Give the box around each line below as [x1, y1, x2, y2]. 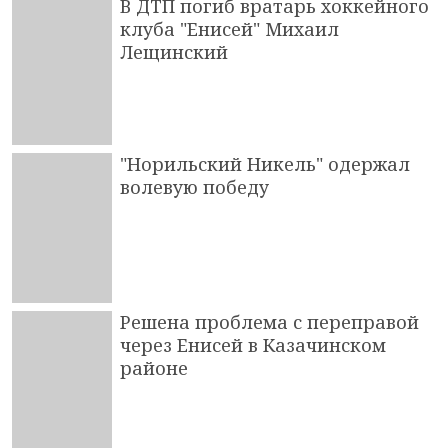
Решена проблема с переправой [120, 309, 419, 334]
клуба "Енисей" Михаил [120, 16, 339, 41]
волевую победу [120, 174, 269, 199]
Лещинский [120, 39, 228, 64]
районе [120, 355, 188, 380]
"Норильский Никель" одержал [120, 151, 410, 176]
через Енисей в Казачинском [120, 332, 386, 357]
